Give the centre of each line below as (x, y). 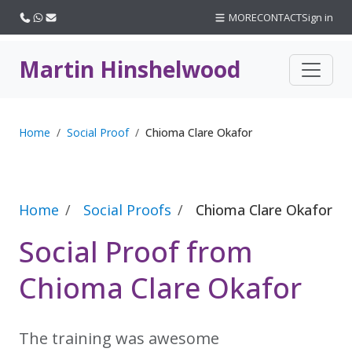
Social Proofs (127, 210)
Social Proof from (136, 252)
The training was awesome (119, 338)
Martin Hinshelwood (130, 69)
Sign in (317, 17)
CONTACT (279, 17)
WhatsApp (68, 16)
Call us (47, 16)
